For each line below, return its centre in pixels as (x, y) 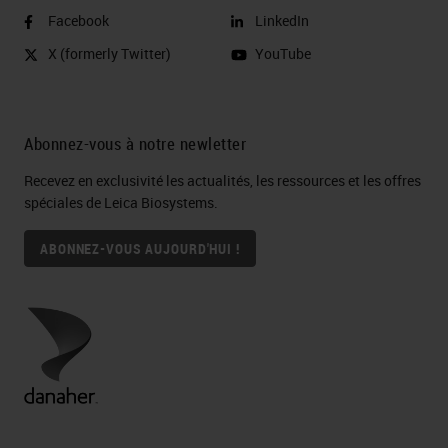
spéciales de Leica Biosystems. (121, 202)
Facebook (78, 20)
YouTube (283, 53)
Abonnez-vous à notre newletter (135, 143)
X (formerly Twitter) (109, 53)
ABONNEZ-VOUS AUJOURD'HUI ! (140, 248)
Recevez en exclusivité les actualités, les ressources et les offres (222, 180)
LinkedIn (282, 20)
